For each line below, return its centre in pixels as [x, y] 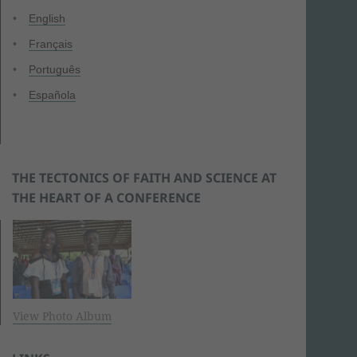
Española [52, 95]
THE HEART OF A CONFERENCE [106, 197]
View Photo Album [62, 316]
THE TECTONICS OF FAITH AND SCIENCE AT [144, 177]
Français [51, 44]
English [47, 18]
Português [55, 69]
